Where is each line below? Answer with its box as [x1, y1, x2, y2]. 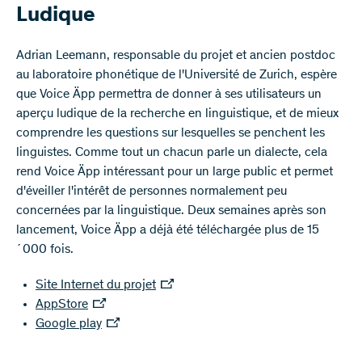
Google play [36, 318, 102, 330]
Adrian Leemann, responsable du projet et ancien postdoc [16, 49, 335, 62]
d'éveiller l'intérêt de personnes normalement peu [16, 185, 287, 198]
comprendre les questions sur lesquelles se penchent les [16, 127, 325, 140]
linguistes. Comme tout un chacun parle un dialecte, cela [16, 146, 327, 159]
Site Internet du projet [36, 279, 156, 292]
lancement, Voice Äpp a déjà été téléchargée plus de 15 [16, 224, 319, 237]
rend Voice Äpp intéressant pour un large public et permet [16, 166, 333, 179]
